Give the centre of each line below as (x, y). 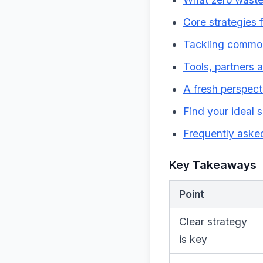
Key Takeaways (213, 165)
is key (193, 239)
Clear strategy (213, 222)
